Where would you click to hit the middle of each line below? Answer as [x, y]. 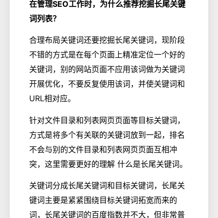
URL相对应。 [52, 99]
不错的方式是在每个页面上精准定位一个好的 [107, 55]
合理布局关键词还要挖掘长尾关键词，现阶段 [107, 40]
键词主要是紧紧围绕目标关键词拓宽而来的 [103, 200]
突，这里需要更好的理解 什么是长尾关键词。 [108, 164]
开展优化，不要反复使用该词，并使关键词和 [107, 84]
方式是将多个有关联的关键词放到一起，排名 [107, 135]
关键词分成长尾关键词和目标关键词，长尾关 [107, 186]
